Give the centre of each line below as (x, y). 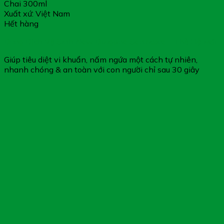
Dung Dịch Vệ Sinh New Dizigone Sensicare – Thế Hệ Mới (110, 41)
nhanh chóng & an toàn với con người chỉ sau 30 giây (102, 69)
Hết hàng (21, 23)
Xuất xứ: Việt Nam (37, 13)
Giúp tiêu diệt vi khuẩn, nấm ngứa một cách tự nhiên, (101, 59)
